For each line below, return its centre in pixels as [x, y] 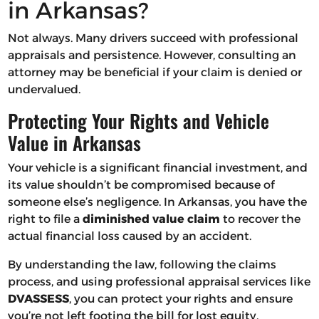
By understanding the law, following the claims [142, 265]
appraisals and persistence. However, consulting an [152, 56]
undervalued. [44, 90]
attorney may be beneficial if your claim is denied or [155, 73]
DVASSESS [38, 299]
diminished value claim [151, 219]
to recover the [260, 219]
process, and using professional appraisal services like [159, 282]
